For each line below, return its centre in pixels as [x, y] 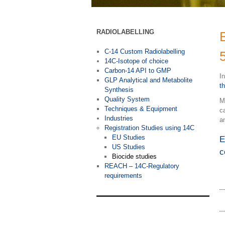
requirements [123, 176]
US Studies [129, 147]
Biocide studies [135, 157]
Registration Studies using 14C [149, 128]
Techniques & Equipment [141, 109]
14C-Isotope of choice [136, 61]
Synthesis [119, 90]
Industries [119, 119]
